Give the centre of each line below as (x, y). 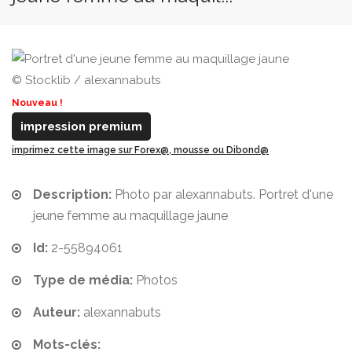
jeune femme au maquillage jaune (130, 216)
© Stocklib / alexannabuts (86, 80)
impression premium (81, 126)
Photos (155, 280)
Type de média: (83, 280)
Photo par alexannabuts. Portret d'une (222, 194)
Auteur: (57, 312)
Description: (72, 194)
